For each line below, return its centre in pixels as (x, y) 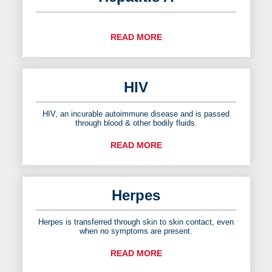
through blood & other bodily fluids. (136, 123)
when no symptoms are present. (136, 231)
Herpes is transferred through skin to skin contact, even (136, 222)
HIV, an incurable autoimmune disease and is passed (136, 114)
